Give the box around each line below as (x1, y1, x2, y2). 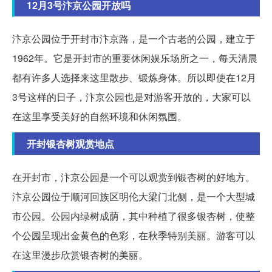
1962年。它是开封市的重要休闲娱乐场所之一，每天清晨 (12, 51, 257, 66)
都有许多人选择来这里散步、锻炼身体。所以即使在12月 (12, 70, 256, 85)
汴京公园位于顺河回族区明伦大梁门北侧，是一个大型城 (12, 189, 255, 204)
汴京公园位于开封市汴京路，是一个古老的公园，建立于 (12, 32, 255, 46)
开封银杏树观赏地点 (27, 137, 114, 151)
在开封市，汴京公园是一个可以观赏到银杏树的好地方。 (12, 170, 255, 185)
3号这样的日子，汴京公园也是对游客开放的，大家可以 (12, 90, 251, 104)
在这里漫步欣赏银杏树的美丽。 (12, 248, 148, 262)
